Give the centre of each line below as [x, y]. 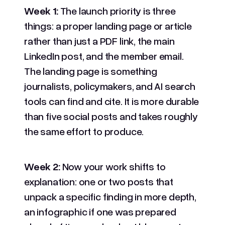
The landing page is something [91, 71]
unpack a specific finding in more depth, [110, 196]
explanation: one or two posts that [99, 181]
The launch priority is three [118, 10]
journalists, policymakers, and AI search [110, 86]
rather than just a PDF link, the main [99, 40]
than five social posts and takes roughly [111, 116]
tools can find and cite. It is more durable [112, 101]
